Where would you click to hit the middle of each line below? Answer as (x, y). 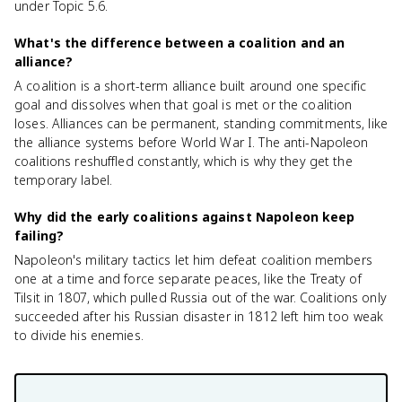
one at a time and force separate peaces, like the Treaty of (188, 279)
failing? (39, 236)
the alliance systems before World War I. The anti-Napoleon (192, 142)
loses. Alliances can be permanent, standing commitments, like (201, 123)
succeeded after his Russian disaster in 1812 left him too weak (199, 316)
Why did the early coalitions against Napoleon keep (185, 217)
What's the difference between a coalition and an (180, 43)
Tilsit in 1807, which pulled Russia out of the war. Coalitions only (201, 297)
